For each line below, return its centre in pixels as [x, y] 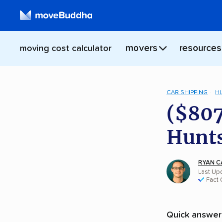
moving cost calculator [66, 49]
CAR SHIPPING [187, 92]
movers [141, 49]
